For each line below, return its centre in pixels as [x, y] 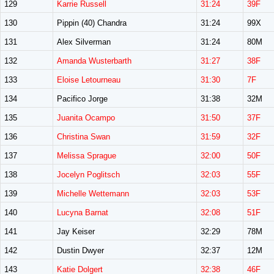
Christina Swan [83, 137]
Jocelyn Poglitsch [88, 175]
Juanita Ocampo [86, 118]
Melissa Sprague [87, 156]
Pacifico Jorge [82, 99]
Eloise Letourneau [89, 80]
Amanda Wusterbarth [94, 61]
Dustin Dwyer [80, 250]
